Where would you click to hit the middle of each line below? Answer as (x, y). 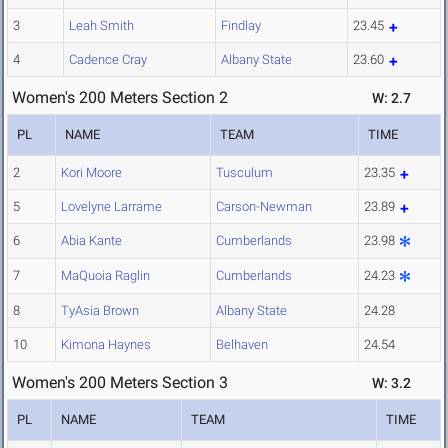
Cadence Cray (108, 60)
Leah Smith (101, 26)
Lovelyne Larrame (111, 207)
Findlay (241, 26)
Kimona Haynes (106, 345)
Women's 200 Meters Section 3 (120, 383)
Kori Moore (91, 173)
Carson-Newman (264, 207)
